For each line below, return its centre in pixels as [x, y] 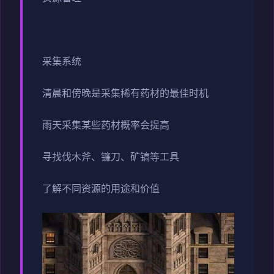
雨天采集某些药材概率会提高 [106, 126]
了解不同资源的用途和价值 [101, 190]
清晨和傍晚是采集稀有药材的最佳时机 [125, 94]
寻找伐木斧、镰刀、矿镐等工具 [111, 158]
